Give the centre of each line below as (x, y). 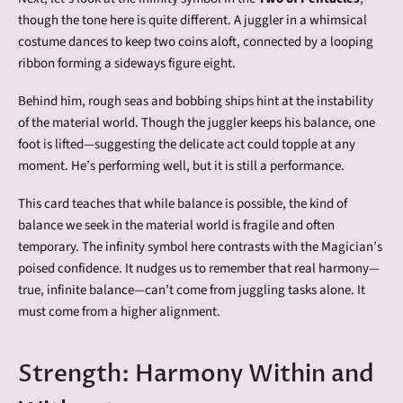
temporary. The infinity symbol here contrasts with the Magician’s (200, 246)
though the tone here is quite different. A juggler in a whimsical (193, 20)
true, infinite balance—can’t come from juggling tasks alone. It (192, 290)
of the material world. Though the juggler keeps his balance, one (197, 122)
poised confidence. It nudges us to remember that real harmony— (199, 268)
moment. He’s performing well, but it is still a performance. (181, 166)
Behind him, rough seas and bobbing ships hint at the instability (196, 101)
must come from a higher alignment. (119, 311)
